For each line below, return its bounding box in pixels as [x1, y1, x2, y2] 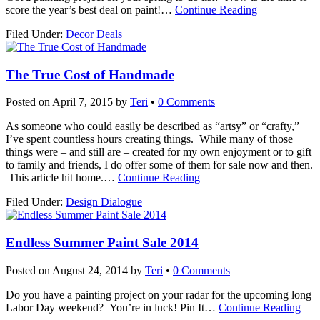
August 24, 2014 [52, 264, 128, 276]
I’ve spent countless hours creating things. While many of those [6, 133, 293, 146]
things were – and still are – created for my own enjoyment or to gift [6, 146, 311, 159]
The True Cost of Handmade [6, 66, 174, 82]
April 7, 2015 [52, 96, 113, 109]
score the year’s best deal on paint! [6, 3, 161, 16]
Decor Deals [66, 27, 122, 40]
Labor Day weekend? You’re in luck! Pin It [6, 301, 204, 314]
